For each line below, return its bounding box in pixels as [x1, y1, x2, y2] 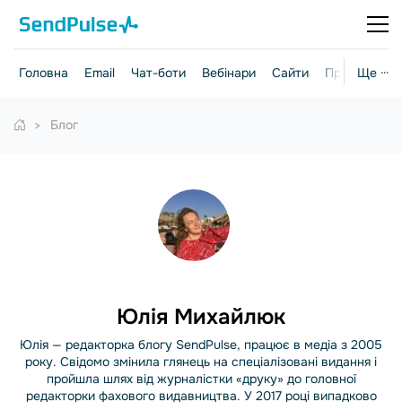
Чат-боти [131, 65, 186, 81]
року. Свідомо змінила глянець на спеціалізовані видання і [25, 354, 377, 370]
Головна [19, 65, 68, 81]
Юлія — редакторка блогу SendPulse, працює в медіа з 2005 [20, 336, 382, 353]
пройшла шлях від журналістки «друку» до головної [46, 371, 356, 387]
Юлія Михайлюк [117, 303, 285, 330]
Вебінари [202, 65, 256, 81]
